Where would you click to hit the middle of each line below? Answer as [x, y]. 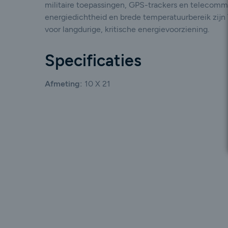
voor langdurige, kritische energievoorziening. [127, 29]
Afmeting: [65, 84]
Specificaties [93, 61]
